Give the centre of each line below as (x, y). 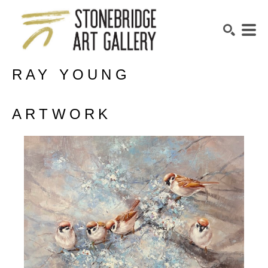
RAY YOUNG (71, 74)
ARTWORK (62, 114)
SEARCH (232, 101)
